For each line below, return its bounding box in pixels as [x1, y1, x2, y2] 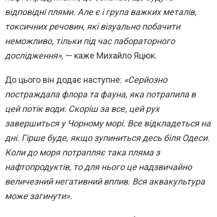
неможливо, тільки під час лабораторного [5, 36, 175, 46]
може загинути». [5, 191, 74, 201]
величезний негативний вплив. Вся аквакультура [5, 176, 205, 187]
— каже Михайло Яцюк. [63, 50, 157, 61]
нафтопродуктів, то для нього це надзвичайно [5, 162, 192, 172]
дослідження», [5, 50, 63, 61]
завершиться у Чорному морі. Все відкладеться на [5, 118, 211, 129]
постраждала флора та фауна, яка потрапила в [5, 89, 196, 100]
